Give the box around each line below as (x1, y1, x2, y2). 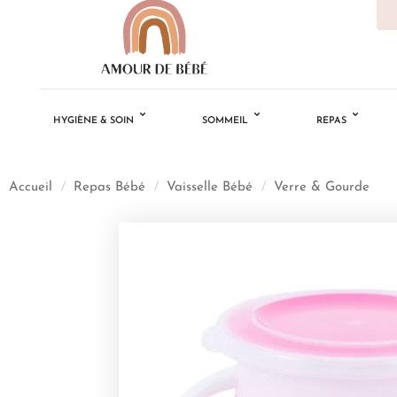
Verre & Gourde (274, 180, 370, 194)
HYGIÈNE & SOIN (52, 116, 134, 127)
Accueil (9, 180, 52, 194)
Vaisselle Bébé (167, 180, 253, 194)
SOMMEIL (201, 116, 248, 127)
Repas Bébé (74, 180, 145, 194)
